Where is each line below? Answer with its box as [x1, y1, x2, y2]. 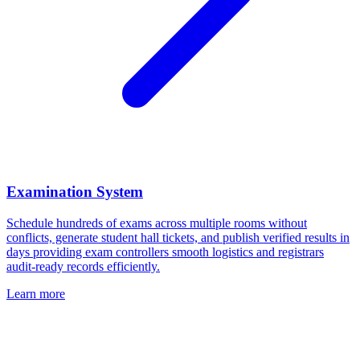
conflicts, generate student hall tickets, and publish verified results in [6, 231, 350, 245]
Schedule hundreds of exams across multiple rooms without [6, 216, 307, 231]
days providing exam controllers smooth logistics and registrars [6, 245, 324, 260]
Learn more [6, 287, 65, 301]
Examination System [6, 183, 143, 201]
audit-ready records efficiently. [6, 260, 160, 274]
